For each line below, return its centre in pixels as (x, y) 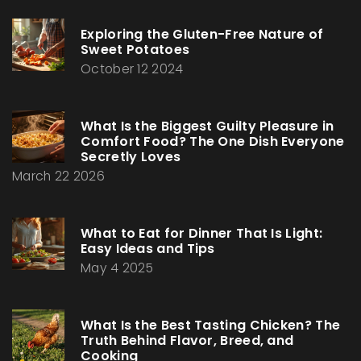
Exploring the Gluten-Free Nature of (202, 35)
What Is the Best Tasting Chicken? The (211, 326)
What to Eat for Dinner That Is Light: (202, 234)
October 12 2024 (132, 69)
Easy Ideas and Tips (148, 249)
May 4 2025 (117, 268)
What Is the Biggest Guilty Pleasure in (207, 127)
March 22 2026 (58, 176)
